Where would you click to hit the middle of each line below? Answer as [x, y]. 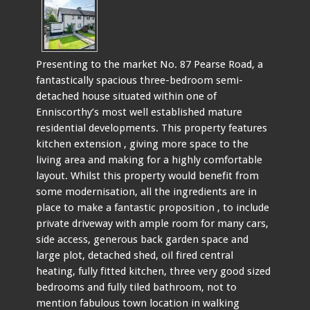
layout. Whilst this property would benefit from [148, 175]
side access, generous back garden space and [143, 239]
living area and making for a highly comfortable [149, 159]
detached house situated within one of [127, 96]
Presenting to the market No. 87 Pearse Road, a [150, 64]
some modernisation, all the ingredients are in [147, 191]
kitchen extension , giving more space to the [143, 144]
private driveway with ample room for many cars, [153, 223]
